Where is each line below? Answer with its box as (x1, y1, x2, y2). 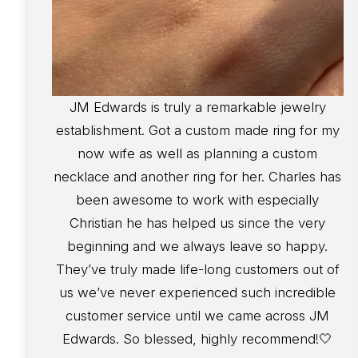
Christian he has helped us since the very (70, 215, 325, 232)
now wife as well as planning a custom (78, 145, 317, 162)
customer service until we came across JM (66, 308, 329, 324)
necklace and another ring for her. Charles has (54, 169, 341, 185)
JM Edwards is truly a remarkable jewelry (69, 99, 326, 116)
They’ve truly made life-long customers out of (55, 261, 340, 278)
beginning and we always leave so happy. (67, 238, 328, 255)
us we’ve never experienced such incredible (59, 284, 336, 301)
